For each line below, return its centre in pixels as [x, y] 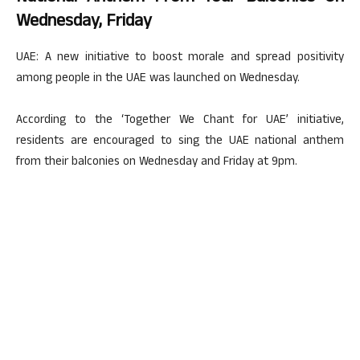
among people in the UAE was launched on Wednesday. [158, 79]
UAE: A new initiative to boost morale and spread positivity [180, 58]
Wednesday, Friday [84, 22]
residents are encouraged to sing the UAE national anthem [180, 142]
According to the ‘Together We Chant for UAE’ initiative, [180, 121]
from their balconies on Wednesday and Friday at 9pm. [157, 163]
